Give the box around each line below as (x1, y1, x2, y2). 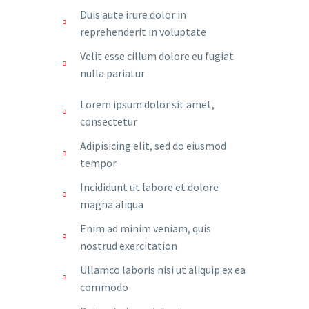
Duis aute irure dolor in (80, 8, 186, 21)
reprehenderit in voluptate (80, 25, 206, 39)
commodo (80, 280, 128, 294)
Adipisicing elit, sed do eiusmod (80, 139, 226, 152)
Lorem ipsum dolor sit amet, (80, 97, 215, 111)
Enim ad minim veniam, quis (80, 221, 211, 235)
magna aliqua (80, 197, 143, 211)
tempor (80, 156, 117, 170)
